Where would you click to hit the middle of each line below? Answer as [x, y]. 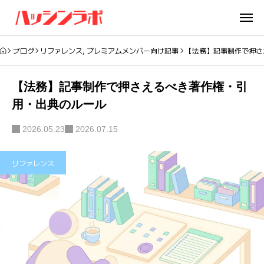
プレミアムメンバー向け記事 [133, 50]
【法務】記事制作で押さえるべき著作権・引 [130, 87]
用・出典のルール [59, 104]
